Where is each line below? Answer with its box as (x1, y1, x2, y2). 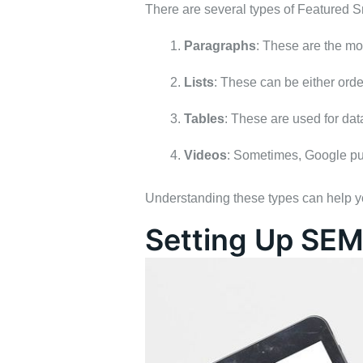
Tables (183, 111, 224, 126)
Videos (183, 147, 227, 162)
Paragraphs (183, 38, 256, 53)
